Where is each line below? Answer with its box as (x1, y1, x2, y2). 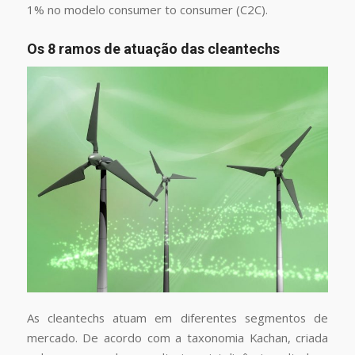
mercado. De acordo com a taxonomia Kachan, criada (26, 330, 329, 346)
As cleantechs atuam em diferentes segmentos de (26, 310, 329, 326)
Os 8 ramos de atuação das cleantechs (26, 40, 280, 57)
